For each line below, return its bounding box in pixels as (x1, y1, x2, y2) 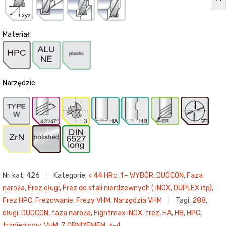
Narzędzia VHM (114, 196, 162, 205)
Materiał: (3, 30, 31, 39)
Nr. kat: (3, 171, 26, 180)
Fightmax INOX (94, 209, 142, 218)
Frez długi (28, 184, 60, 193)
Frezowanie (35, 196, 73, 205)
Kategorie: (53, 171, 88, 180)
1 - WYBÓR (120, 171, 153, 180)
